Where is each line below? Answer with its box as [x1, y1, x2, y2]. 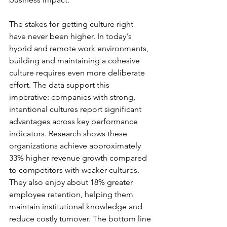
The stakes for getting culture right [9, 19, 135, 29]
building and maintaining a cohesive [9, 56, 142, 65]
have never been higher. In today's [9, 31, 134, 41]
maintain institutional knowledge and [9, 202, 144, 211]
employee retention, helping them [9, 190, 135, 199]
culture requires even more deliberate [9, 68, 147, 78]
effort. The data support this [9, 80, 111, 90]
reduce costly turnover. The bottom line [9, 214, 153, 223]
